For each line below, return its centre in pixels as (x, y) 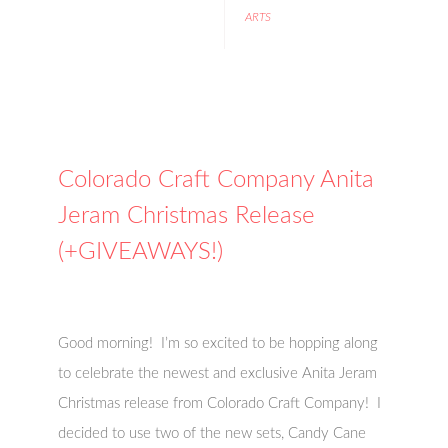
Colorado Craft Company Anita (216, 180)
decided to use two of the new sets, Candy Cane (212, 433)
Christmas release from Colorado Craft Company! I (220, 403)
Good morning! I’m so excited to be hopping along (218, 343)
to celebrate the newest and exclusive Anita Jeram (218, 373)
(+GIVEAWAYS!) (141, 252)
